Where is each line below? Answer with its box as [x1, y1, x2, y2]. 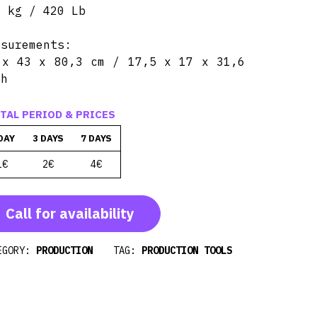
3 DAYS [33, 132, 64, 144]
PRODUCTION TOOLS [142, 244, 233, 257]
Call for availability [6, 204, 135, 223]
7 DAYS [81, 132, 113, 144]
